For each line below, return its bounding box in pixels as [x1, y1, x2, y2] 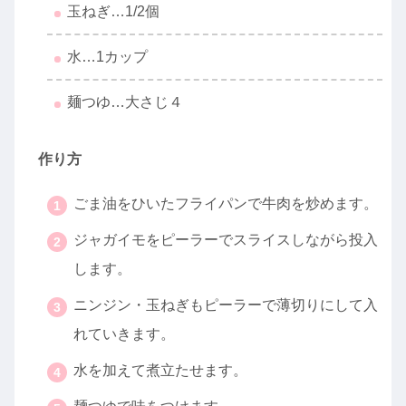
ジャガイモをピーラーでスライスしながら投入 [72, 232, 378, 248]
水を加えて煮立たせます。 [72, 362, 247, 379]
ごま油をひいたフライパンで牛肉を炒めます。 [72, 196, 378, 212]
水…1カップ [67, 49, 149, 65]
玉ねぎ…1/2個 [67, 4, 160, 20]
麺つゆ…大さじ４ [67, 94, 184, 111]
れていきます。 [72, 326, 175, 343]
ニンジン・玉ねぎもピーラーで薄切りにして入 [72, 297, 378, 314]
